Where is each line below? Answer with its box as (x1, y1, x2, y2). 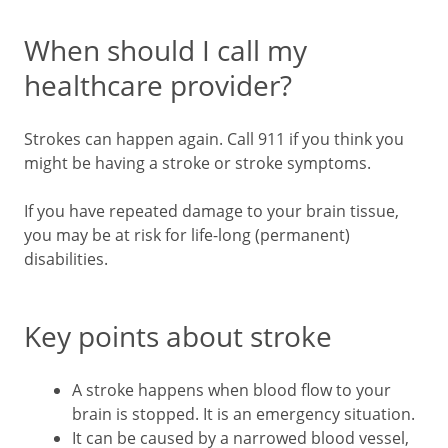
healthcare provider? (24, 66, 292, 104)
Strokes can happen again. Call (24, 128, 258, 149)
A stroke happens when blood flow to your (72, 379, 391, 400)
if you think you (285, 128, 404, 149)
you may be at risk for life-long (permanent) (24, 224, 350, 245)
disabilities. (24, 248, 108, 269)
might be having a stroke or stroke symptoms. (24, 152, 371, 173)
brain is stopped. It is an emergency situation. (72, 403, 415, 424)
